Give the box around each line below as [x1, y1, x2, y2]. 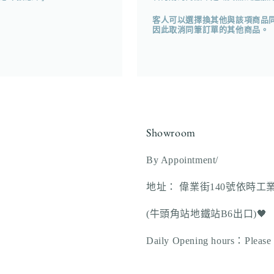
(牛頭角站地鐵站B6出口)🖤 [146, 209, 270, 219]
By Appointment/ [146, 155, 218, 165]
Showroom [146, 125, 196, 139]
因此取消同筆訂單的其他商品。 [152, 24, 269, 35]
